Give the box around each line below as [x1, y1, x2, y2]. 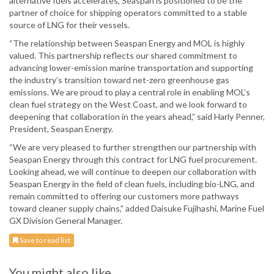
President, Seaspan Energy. [9, 124, 113, 135]
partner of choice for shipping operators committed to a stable [9, 7, 247, 18]
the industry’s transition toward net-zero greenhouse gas [9, 75, 229, 86]
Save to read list [18, 235, 70, 245]
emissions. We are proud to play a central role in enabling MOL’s [9, 87, 250, 98]
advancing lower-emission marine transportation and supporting [9, 62, 253, 73]
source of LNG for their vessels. [9, 20, 130, 31]
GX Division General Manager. [9, 215, 122, 226]
